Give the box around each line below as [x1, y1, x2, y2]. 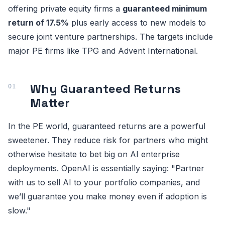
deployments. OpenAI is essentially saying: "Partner [8, 163, 204, 174]
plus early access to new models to [69, 18, 206, 28]
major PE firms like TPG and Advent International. [8, 46, 198, 56]
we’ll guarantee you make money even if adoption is [8, 191, 207, 202]
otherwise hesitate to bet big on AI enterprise [8, 149, 180, 160]
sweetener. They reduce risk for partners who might [8, 135, 208, 146]
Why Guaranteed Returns [30, 81, 181, 97]
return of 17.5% [8, 18, 69, 28]
